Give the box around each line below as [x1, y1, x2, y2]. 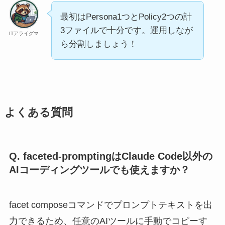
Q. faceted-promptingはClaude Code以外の [9, 151, 212, 162]
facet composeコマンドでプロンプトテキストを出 [9, 199, 212, 210]
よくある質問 [4, 106, 73, 119]
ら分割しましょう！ [60, 39, 137, 49]
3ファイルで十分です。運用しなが [60, 25, 193, 35]
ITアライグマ [9, 30, 39, 36]
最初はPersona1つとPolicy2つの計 [60, 12, 192, 22]
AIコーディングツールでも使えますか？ [9, 164, 190, 176]
